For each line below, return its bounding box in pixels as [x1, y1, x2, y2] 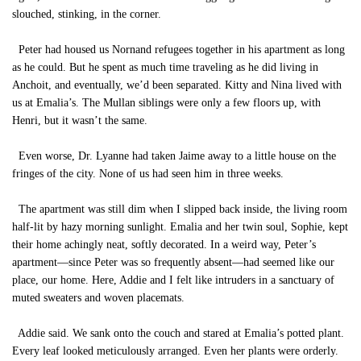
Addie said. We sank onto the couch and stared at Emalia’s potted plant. [18, 327, 344, 339]
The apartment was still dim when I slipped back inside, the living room [12, 203, 347, 215]
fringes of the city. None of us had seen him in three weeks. [12, 168, 284, 180]
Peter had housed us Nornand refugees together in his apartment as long [12, 44, 345, 56]
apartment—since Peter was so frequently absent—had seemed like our [12, 256, 334, 268]
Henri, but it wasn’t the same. [12, 114, 147, 127]
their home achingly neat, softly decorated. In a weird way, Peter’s [12, 239, 316, 251]
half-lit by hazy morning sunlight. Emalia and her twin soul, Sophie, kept [12, 221, 348, 233]
